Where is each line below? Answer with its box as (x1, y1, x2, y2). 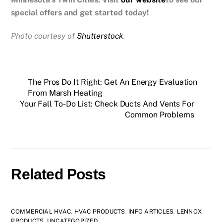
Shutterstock (77, 31, 124, 41)
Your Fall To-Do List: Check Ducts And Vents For (19, 99, 194, 109)
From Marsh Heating (28, 88, 103, 98)
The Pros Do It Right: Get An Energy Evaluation (28, 77, 198, 87)
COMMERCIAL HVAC (11, 208, 71, 215)
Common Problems (125, 110, 194, 119)
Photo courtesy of (11, 31, 75, 41)
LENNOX (176, 208, 202, 215)
